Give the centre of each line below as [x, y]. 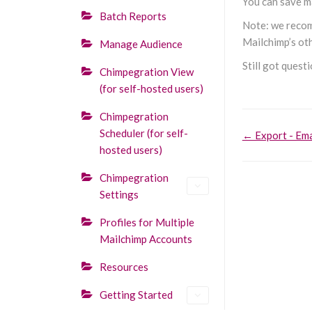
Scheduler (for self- [144, 133]
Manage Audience [141, 44]
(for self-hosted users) [151, 88]
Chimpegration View [147, 72]
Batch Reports [133, 16]
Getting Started [136, 295]
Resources [124, 267]
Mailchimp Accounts [146, 239]
